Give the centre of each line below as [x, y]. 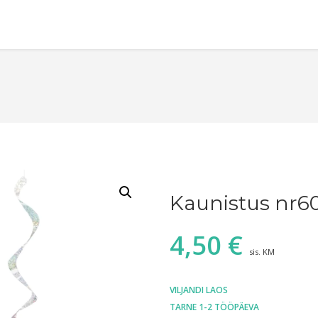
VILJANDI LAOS [199, 290]
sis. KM [262, 252]
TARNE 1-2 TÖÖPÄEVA [214, 307]
